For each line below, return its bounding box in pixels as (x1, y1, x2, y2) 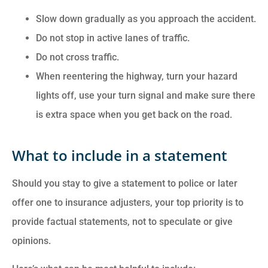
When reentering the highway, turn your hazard (36, 71, 237, 83)
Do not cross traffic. (36, 51, 119, 63)
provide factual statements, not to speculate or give (12, 216, 233, 228)
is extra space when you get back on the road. (36, 109, 232, 121)
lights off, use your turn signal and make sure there (36, 90, 255, 102)
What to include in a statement (12, 145, 227, 166)
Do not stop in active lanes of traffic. (36, 32, 190, 44)
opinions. (12, 235, 51, 247)
